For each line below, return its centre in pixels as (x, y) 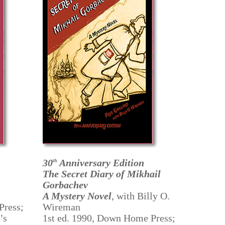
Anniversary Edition (100, 162)
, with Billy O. (140, 196)
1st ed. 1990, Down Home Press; (109, 218)
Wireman (61, 207)
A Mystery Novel (77, 196)
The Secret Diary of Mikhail (101, 174)
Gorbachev (65, 185)
